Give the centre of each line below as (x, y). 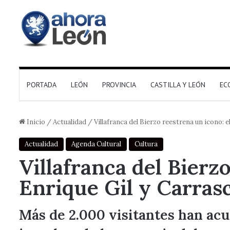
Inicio (35, 122)
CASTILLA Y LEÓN (178, 85)
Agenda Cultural (96, 144)
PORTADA (42, 85)
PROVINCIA (119, 85)
